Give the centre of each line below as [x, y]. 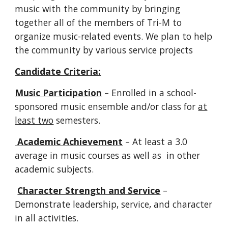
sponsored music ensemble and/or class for [107, 107]
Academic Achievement [69, 142]
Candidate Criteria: [58, 72]
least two [34, 120]
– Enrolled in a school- [149, 93]
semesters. [77, 120]
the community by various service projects [104, 50]
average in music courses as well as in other [108, 155]
